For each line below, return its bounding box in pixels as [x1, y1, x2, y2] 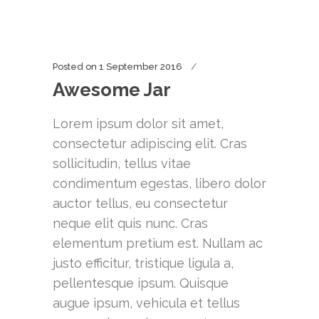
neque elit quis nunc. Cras [53, 216, 208, 231]
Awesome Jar [53, 79, 171, 100]
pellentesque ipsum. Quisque [53, 276, 229, 291]
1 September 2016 [99, 61, 182, 72]
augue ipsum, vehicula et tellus [53, 296, 240, 310]
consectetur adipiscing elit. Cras [53, 136, 247, 151]
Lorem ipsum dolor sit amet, [53, 116, 224, 131]
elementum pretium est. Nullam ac [53, 236, 263, 251]
